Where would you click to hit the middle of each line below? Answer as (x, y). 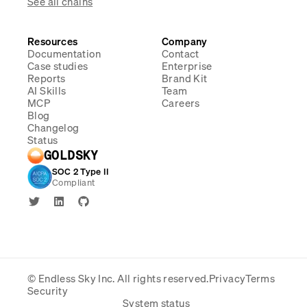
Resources (53, 41)
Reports (47, 78)
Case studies (58, 66)
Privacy (227, 278)
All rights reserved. (163, 278)
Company (185, 41)
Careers (181, 103)
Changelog (53, 127)
